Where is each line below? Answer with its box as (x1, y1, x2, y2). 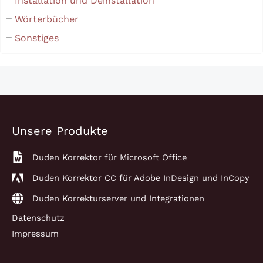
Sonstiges (15, 32, 59, 43)
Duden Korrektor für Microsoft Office (32, 151, 187, 163)
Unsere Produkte (12, 123, 108, 138)
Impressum (12, 228, 59, 239)
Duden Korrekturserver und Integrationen (32, 193, 204, 204)
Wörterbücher (15, 13, 79, 25)
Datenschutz (12, 212, 65, 223)
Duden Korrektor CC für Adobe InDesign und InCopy (32, 172, 249, 183)
